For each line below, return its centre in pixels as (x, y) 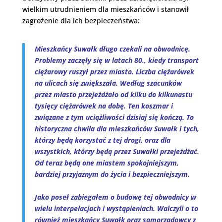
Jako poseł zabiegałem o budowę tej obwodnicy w (115, 197)
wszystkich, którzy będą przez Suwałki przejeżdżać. (117, 151)
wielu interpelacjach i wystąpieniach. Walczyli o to (116, 208)
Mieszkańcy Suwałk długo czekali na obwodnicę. (112, 49)
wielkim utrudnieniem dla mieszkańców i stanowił (105, 9)
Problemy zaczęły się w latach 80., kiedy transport (116, 60)
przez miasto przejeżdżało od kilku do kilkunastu (113, 94)
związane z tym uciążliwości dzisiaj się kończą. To (114, 117)
